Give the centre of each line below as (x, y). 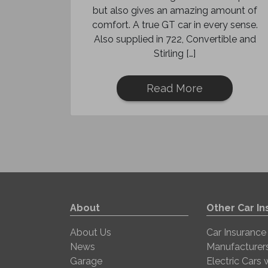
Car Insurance (236, 232)
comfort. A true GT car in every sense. (175, 25)
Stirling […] (175, 54)
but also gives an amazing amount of (175, 10)
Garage (86, 261)
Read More (175, 88)
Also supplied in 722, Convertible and (175, 39)
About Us (91, 232)
